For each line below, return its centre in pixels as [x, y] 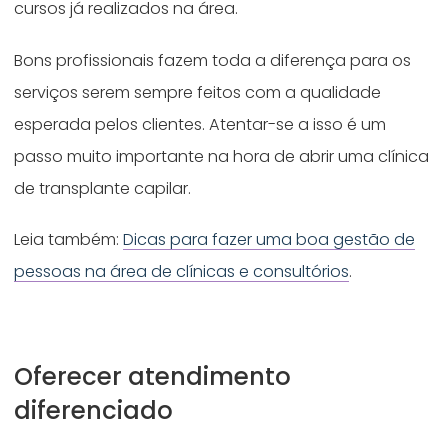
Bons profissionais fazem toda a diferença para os [213, 60]
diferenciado [94, 411]
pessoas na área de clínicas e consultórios [182, 272]
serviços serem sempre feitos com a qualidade [198, 92]
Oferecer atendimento [153, 377]
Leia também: [69, 240]
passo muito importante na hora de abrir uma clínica [222, 156]
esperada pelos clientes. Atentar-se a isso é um [200, 124]
